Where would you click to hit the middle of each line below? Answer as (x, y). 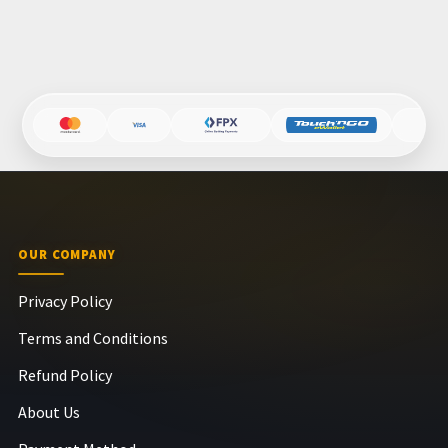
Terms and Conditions (93, 337)
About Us (49, 411)
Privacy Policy (65, 300)
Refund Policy (65, 374)
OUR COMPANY (67, 254)
